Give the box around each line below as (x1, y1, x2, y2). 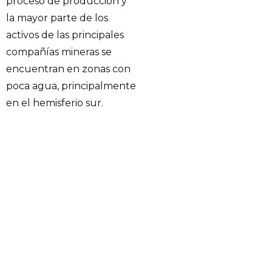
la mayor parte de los (6, 12, 108, 24)
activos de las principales (6, 29, 124, 41)
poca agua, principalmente (6, 80, 136, 92)
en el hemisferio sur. (6, 97, 103, 109)
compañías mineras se (6, 46, 112, 58)
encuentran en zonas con (6, 63, 131, 75)
